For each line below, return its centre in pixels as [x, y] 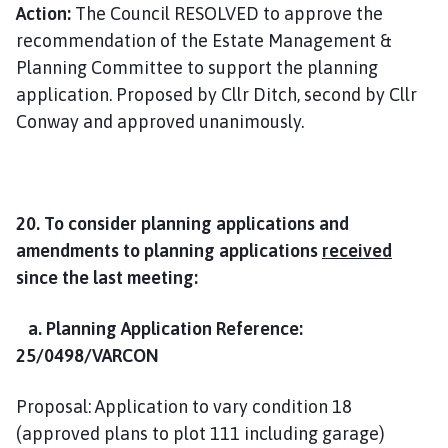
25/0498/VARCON [87, 355]
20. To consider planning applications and [182, 223]
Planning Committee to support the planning [197, 67]
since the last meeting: [107, 277]
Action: [43, 13]
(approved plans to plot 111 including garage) [200, 433]
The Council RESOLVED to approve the [227, 13]
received [357, 250]
